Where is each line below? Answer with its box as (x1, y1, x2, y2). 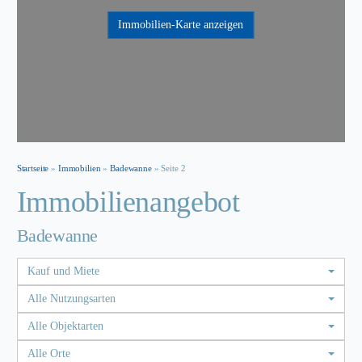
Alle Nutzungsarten (27, 293, 116, 305)
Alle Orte (27, 347, 70, 360)
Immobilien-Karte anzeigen (118, 19, 244, 31)
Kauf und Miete (27, 265, 99, 277)
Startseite (16, 163, 49, 173)
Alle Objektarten (27, 320, 103, 332)
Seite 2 (161, 163, 186, 173)
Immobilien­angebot (16, 186, 240, 218)
